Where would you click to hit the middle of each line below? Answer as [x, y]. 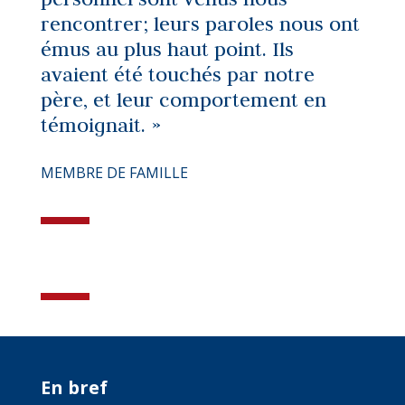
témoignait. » [100, 125]
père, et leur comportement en [183, 99]
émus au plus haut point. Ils [167, 49]
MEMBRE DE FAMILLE [114, 173]
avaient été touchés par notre [177, 74]
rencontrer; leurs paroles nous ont [200, 24]
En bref [74, 387]
